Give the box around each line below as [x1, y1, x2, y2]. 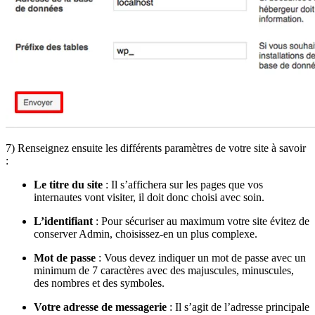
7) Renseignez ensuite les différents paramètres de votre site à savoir [6, 142, 306, 155]
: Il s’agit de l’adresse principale [167, 301, 309, 314]
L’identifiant [34, 215, 93, 228]
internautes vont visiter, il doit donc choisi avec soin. [34, 191, 264, 204]
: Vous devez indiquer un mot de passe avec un [96, 252, 306, 264]
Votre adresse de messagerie [34, 301, 167, 314]
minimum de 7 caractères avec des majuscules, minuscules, [34, 264, 294, 277]
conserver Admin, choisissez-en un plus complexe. [34, 228, 257, 240]
